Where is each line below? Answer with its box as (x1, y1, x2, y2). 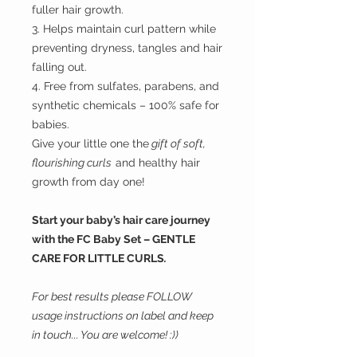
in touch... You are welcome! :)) (32, 328, 178, 341)
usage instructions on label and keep (32, 309, 214, 322)
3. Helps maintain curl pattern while (32, 22, 216, 35)
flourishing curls (32, 156, 112, 169)
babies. (32, 118, 69, 131)
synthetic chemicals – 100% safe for (32, 99, 219, 112)
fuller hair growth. (32, 3, 124, 16)
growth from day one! (32, 175, 145, 188)
